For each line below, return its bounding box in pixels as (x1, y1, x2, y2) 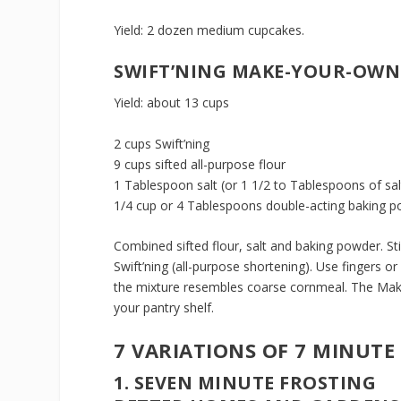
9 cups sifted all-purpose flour (114, 155, 286, 173)
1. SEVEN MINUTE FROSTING (114, 371, 377, 396)
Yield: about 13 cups (114, 94, 230, 112)
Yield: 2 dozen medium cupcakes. (114, 21, 305, 38)
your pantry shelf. (114, 299, 215, 317)
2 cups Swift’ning (114, 134, 210, 152)
